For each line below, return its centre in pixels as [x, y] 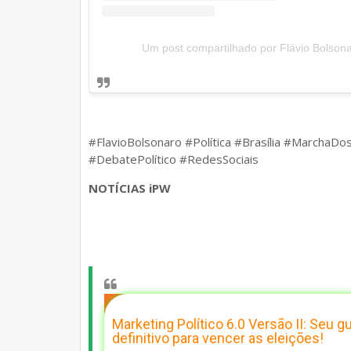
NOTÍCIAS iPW [130, 188]
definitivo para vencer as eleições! [218, 338]
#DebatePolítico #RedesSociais [174, 159]
